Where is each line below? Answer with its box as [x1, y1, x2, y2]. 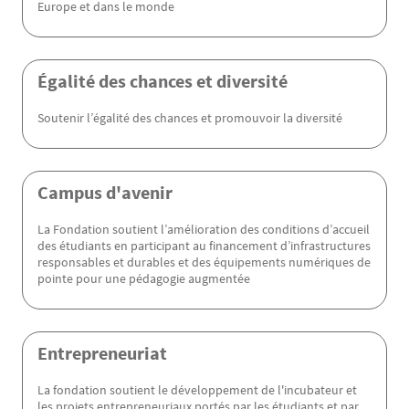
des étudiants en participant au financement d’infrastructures [37, 237, 371, 254]
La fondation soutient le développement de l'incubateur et [37, 382, 357, 398]
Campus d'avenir [37, 181, 173, 204]
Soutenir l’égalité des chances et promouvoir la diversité [37, 110, 342, 126]
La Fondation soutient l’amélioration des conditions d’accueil [37, 221, 370, 237]
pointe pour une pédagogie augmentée [37, 270, 250, 287]
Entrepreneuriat [37, 341, 167, 364]
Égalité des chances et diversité [37, 69, 288, 92]
